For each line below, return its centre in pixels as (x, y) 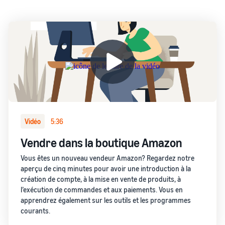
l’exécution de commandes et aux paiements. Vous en (102, 190)
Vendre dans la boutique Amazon (101, 143)
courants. (35, 211)
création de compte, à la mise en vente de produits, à (101, 179)
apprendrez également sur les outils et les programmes (106, 200)
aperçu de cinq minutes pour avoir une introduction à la (106, 168)
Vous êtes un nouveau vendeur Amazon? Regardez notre (107, 158)
